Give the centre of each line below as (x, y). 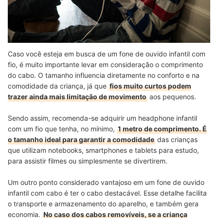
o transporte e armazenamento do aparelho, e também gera (103, 203)
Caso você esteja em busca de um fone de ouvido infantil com (107, 54)
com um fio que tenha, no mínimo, (62, 128)
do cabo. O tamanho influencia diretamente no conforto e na (104, 75)
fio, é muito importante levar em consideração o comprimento (105, 64)
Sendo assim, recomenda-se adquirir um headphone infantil (102, 118)
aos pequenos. (172, 96)
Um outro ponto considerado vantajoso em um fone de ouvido (106, 182)
